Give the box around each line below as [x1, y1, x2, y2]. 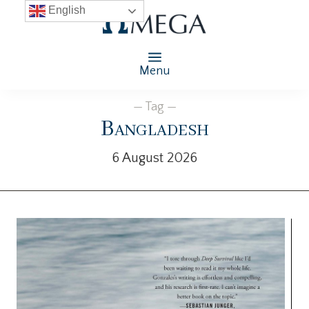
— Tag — [132, 99, 177, 114]
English [45, 4, 86, 17]
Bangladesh [100, 114, 209, 143]
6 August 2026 [112, 150, 197, 166]
